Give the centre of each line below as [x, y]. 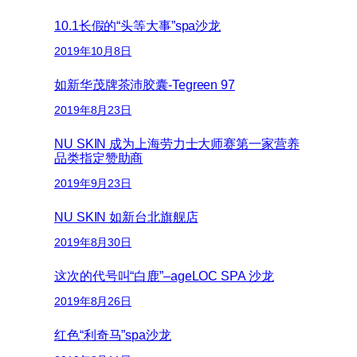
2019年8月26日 [93, 301]
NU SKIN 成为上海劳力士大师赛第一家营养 [177, 144]
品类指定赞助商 [99, 158]
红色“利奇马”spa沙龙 [113, 335]
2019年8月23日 [93, 110]
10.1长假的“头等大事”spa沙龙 [138, 26]
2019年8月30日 [93, 242]
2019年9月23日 [93, 183]
